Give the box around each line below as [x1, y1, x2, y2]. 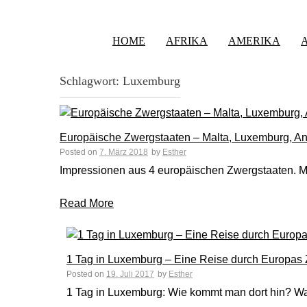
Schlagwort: [60, 74, 123, 88]
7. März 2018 [99, 147, 148, 157]
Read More [60, 197, 114, 209]
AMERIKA [228, 35, 280, 47]
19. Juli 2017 [106, 269, 154, 279]
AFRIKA [166, 35, 208, 47]
